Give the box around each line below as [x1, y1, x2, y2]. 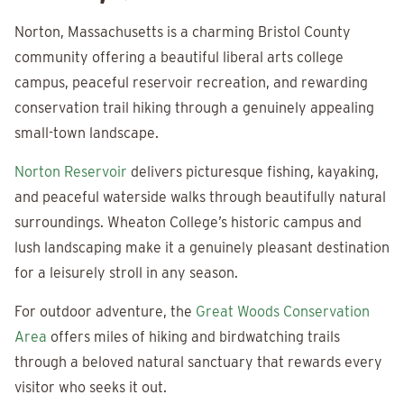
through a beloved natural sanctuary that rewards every [14, 353, 382, 371]
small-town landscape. [14, 124, 159, 142]
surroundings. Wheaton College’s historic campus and [14, 214, 362, 231]
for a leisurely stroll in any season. [14, 264, 238, 281]
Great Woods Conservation [196, 303, 370, 320]
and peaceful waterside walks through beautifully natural [14, 188, 386, 206]
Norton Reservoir [14, 163, 127, 180]
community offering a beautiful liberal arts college [14, 49, 344, 66]
